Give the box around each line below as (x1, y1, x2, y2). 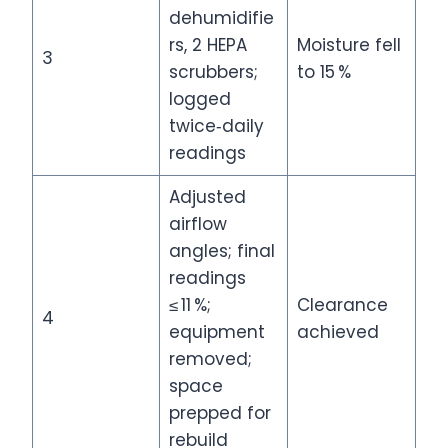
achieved (296, 319, 379, 344)
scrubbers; (168, 59, 258, 84)
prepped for (168, 400, 271, 425)
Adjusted (168, 184, 246, 209)
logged (168, 86, 231, 111)
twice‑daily (168, 113, 264, 138)
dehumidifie (168, 5, 274, 30)
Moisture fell (296, 32, 401, 57)
